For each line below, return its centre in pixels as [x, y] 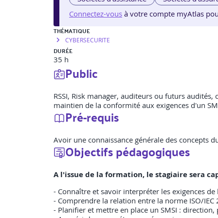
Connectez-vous [96, 14]
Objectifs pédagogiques [127, 152]
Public [82, 73]
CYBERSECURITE [88, 40]
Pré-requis [92, 117]
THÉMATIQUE [72, 31]
